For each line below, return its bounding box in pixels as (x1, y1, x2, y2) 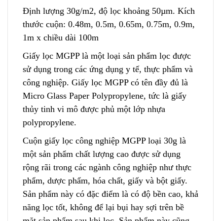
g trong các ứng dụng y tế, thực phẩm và (47, 64, 193, 74)
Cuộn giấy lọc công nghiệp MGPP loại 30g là (23, 135, 186, 146)
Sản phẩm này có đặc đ (23, 188, 106, 199)
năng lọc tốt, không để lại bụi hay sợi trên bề (23, 202, 184, 212)
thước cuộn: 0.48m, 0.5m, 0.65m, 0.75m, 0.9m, (23, 19, 195, 29)
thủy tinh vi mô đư (23, 104, 90, 114)
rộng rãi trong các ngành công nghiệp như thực (23, 162, 191, 172)
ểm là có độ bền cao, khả (109, 188, 198, 199)
